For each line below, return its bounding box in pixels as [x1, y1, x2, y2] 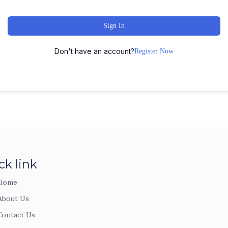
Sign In [103, 22, 125, 30]
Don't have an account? [54, 47, 134, 55]
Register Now [134, 47, 174, 55]
